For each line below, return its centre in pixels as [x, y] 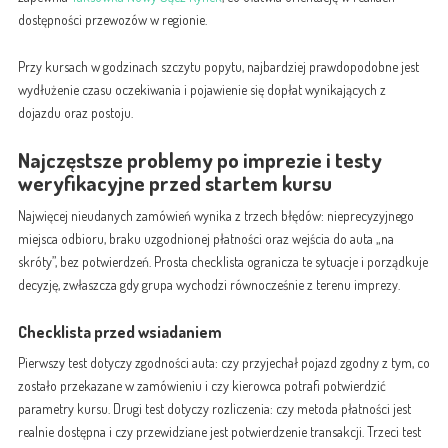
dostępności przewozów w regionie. [112, 20]
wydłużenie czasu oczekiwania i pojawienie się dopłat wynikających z [201, 89]
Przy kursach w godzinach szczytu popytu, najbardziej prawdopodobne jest [218, 66]
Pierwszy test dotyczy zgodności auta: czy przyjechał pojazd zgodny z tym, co [223, 363]
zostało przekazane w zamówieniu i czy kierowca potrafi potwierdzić [201, 386]
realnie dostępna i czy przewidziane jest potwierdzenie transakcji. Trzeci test [219, 432]
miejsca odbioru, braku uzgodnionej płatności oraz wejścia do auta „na [205, 239]
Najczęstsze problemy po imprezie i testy [199, 159]
